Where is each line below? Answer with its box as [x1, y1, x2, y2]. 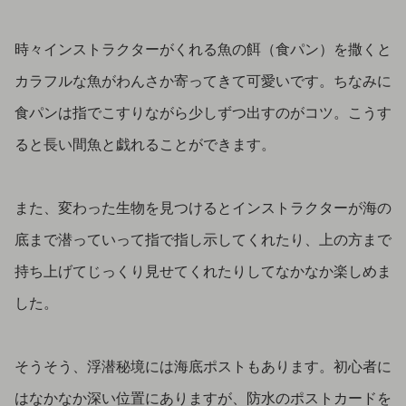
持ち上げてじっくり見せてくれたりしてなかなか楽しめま [14, 258, 391, 281]
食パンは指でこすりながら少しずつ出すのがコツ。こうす [14, 100, 391, 122]
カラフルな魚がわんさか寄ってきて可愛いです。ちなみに [14, 68, 391, 91]
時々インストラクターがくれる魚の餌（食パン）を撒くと [14, 36, 391, 59]
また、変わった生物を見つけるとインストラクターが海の [14, 195, 391, 217]
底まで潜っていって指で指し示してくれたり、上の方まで [14, 227, 391, 249]
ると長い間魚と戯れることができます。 [14, 131, 275, 154]
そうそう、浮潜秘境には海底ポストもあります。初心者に [14, 354, 391, 377]
